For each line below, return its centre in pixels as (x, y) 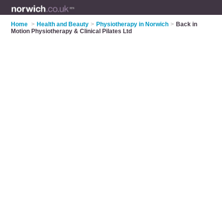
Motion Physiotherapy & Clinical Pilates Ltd (72, 31)
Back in (187, 24)
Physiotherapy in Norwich (133, 24)
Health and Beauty (63, 24)
